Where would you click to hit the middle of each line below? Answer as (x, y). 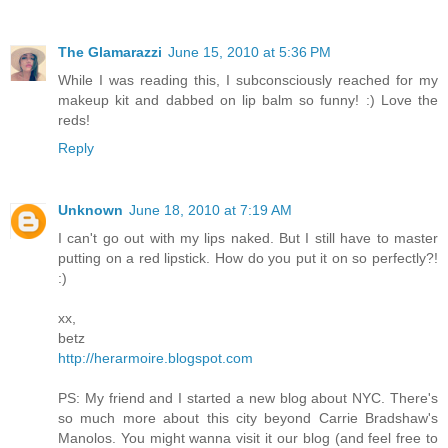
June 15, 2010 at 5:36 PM (249, 52)
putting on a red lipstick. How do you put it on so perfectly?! (248, 258)
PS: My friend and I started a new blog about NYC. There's (248, 398)
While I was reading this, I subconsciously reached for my (248, 80)
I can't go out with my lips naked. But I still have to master (248, 238)
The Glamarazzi (110, 52)
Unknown (90, 210)
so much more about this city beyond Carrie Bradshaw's (248, 418)
